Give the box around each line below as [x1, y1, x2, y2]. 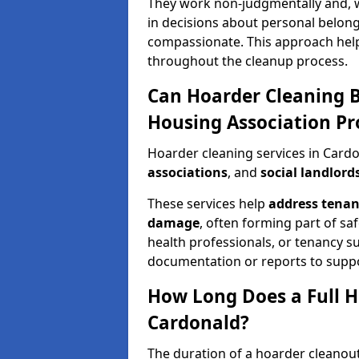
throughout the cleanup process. [147, 52, 348, 70]
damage [147, 214, 200, 232]
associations [147, 163, 228, 181]
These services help [147, 195, 268, 212]
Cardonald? [147, 310, 249, 335]
